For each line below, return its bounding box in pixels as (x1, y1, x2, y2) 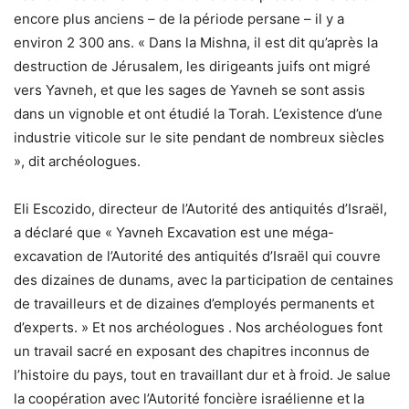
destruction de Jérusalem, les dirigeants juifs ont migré (14, 58, 371, 76)
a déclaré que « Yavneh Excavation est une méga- (14, 224, 334, 242)
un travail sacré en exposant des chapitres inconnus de (14, 342, 370, 361)
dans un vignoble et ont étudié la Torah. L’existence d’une (14, 105, 383, 123)
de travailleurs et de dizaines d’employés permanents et (14, 295, 374, 313)
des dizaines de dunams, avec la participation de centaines (14, 271, 393, 289)
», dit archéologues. (14, 152, 141, 171)
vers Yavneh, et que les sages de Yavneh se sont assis (14, 81, 365, 100)
